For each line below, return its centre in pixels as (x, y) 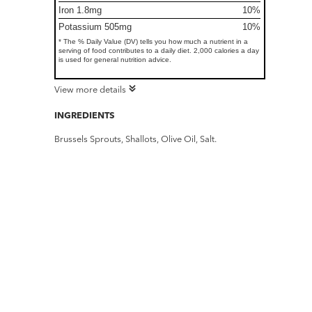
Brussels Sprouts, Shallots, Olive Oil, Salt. (136, 139)
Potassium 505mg (95, 27)
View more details (91, 89)
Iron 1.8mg (80, 10)
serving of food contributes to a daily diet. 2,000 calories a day (159, 51)
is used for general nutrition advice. (115, 60)
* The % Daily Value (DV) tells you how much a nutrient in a (154, 42)
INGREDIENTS (85, 115)
